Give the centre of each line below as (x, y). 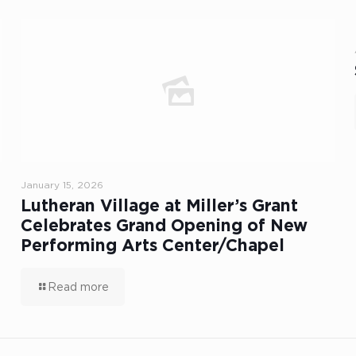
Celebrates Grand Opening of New (164, 226)
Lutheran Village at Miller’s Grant (159, 206)
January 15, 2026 (62, 184)
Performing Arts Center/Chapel (152, 246)
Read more (78, 286)
